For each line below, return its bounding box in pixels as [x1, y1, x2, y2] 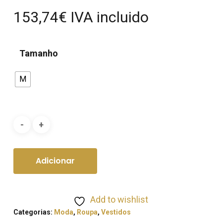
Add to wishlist [90, 194, 149, 205]
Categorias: [13, 208, 54, 217]
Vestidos [101, 208, 131, 217]
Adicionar [35, 155, 75, 167]
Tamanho [19, 48, 58, 59]
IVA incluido [70, 8, 149, 26]
